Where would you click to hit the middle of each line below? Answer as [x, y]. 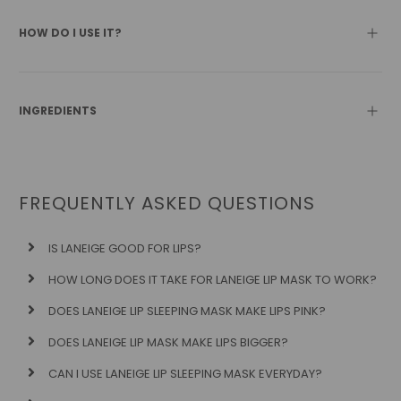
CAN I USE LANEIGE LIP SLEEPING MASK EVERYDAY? [186, 373]
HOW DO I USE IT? [72, 32]
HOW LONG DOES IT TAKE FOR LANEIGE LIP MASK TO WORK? [213, 279]
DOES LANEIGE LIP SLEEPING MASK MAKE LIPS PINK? [188, 311]
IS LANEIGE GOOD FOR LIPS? [125, 248]
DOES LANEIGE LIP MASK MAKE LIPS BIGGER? [169, 342]
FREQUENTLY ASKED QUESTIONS [167, 203]
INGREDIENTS [60, 110]
